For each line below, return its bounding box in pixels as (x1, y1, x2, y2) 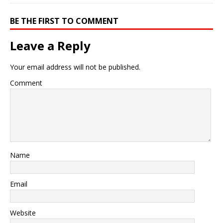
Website (10, 208, 36, 218)
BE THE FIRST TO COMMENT (10, 15, 118, 26)
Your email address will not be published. (10, 62, 140, 72)
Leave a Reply (10, 37, 91, 54)
